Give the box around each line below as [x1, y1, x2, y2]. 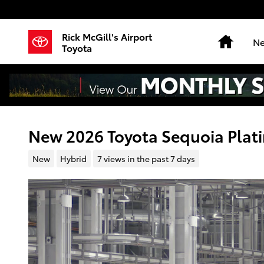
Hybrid [60, 152, 87, 164]
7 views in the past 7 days [97, 152, 195, 164]
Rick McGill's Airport [62, 29, 152, 43]
